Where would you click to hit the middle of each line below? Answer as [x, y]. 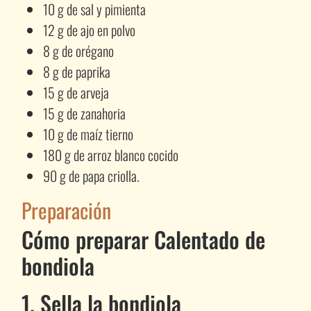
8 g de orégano [79, 50]
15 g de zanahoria [85, 113]
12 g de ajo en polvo [90, 30]
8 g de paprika [77, 71]
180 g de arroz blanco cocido [111, 154]
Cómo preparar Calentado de [143, 239]
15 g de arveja [76, 92]
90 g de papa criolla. [92, 175]
